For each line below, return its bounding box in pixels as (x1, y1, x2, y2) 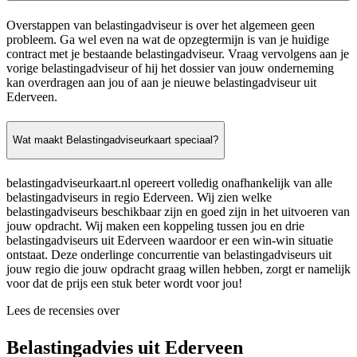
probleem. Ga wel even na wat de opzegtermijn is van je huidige (6, 32, 329, 46)
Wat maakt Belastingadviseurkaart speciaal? (13, 134, 218, 147)
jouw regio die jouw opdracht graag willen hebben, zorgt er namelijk (6, 261, 351, 276)
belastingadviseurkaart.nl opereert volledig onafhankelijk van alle (6, 175, 332, 190)
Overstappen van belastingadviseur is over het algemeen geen (6, 18, 315, 32)
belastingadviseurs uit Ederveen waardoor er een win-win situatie (6, 233, 333, 247)
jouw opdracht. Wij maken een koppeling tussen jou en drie (6, 218, 304, 233)
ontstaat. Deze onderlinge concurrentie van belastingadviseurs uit (6, 247, 331, 261)
